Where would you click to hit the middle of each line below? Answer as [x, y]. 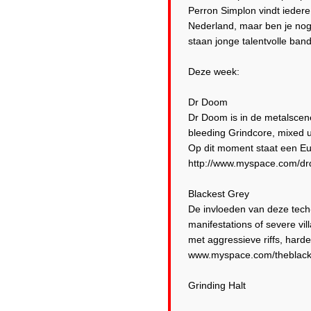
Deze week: [214, 72]
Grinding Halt [217, 285]
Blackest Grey [219, 194]
